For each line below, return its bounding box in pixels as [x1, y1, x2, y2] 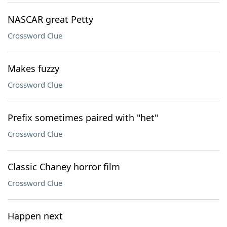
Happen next [8, 210, 63, 222]
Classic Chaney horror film [8, 161, 120, 173]
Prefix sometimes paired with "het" [8, 111, 158, 124]
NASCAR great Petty [8, 13, 93, 25]
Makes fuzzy [8, 62, 59, 74]
